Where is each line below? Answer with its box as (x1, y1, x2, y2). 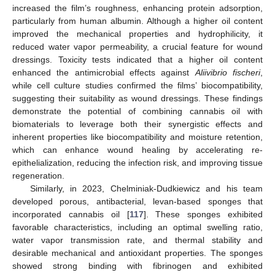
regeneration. (12, 170, 64, 180)
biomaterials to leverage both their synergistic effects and (12, 118, 263, 129)
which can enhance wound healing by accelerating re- (12, 144, 263, 155)
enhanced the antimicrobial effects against (12, 67, 195, 77)
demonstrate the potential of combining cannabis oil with (12, 106, 263, 116)
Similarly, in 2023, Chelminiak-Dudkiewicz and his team (29, 183, 263, 193)
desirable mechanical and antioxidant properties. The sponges (12, 247, 263, 258)
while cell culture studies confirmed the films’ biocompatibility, (12, 80, 263, 90)
